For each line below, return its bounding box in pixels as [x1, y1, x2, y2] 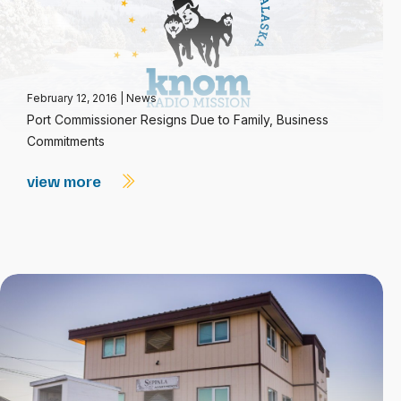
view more [27, 171, 105, 191]
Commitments [27, 133, 105, 149]
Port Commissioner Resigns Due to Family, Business [27, 112, 328, 127]
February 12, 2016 [27, 91, 120, 105]
